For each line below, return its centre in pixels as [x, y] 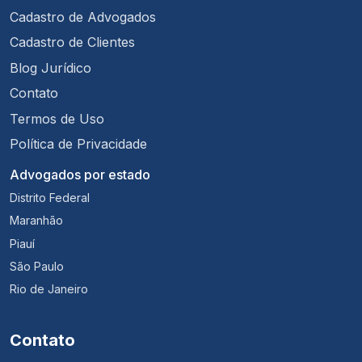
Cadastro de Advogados [83, 17]
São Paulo [37, 267]
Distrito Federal [50, 197]
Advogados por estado [80, 174]
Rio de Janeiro [49, 289]
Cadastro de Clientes [72, 42]
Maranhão [36, 221]
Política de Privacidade [78, 143]
